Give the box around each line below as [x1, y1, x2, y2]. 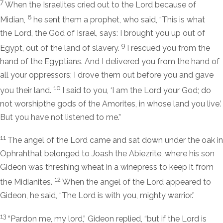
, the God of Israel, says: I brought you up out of [31, 28, 205, 38]
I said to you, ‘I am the [62, 85, 144, 95]
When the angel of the [62, 177, 146, 187]
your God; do [161, 85, 211, 95]
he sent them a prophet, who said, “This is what [33, 15, 205, 25]
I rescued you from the [127, 43, 210, 53]
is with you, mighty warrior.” [96, 191, 195, 201]
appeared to [164, 177, 211, 187]
